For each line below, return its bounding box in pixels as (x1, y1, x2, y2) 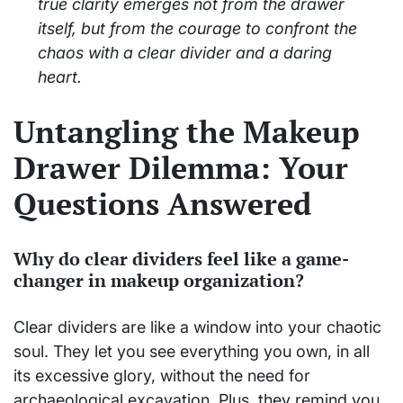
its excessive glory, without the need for (13, 366, 310, 386)
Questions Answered (13, 184, 311, 225)
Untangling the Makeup (13, 112, 360, 153)
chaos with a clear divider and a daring (38, 43, 332, 63)
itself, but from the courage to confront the (38, 19, 357, 39)
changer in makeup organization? (13, 267, 304, 292)
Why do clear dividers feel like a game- (13, 246, 349, 271)
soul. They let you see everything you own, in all (13, 342, 370, 362)
